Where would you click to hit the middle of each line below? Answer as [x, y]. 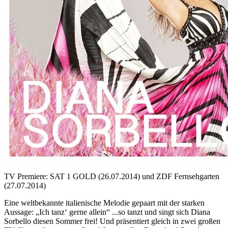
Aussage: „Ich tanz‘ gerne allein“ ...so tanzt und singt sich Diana [107, 212]
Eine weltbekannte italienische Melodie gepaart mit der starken [104, 203]
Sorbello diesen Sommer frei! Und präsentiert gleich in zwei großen [112, 221]
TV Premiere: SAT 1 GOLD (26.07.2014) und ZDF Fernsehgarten [112, 176]
